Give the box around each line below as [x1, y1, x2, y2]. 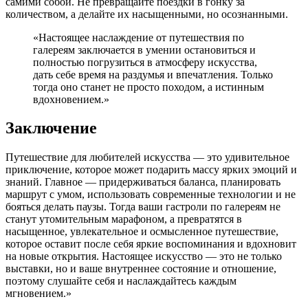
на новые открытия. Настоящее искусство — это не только [5, 250, 282, 263]
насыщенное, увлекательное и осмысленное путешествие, [5, 225, 278, 238]
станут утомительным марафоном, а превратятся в [5, 213, 242, 225]
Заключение [5, 119, 97, 137]
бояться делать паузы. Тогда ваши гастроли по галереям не [5, 201, 280, 213]
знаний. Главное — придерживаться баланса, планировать [5, 176, 280, 188]
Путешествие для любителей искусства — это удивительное [5, 151, 289, 164]
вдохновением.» [33, 93, 109, 105]
